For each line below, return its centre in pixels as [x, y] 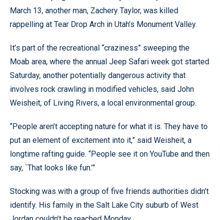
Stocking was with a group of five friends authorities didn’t [109, 191]
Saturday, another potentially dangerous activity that [98, 75]
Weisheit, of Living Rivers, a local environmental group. [103, 103]
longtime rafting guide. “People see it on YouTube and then [110, 154]
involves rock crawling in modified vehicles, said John [102, 89]
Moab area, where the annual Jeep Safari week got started [110, 62]
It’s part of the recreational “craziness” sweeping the [100, 48]
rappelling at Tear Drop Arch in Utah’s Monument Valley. [103, 24]
